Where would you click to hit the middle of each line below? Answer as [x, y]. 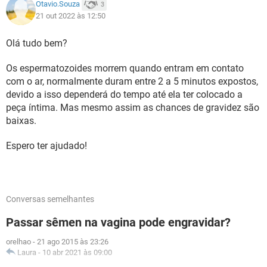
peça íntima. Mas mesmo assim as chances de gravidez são [133, 108]
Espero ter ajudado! [46, 146]
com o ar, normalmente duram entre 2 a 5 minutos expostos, [132, 81]
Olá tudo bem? [38, 43]
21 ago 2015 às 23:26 [73, 242]
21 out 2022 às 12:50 [71, 16]
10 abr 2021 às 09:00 [77, 252]
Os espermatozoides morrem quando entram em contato [125, 68]
